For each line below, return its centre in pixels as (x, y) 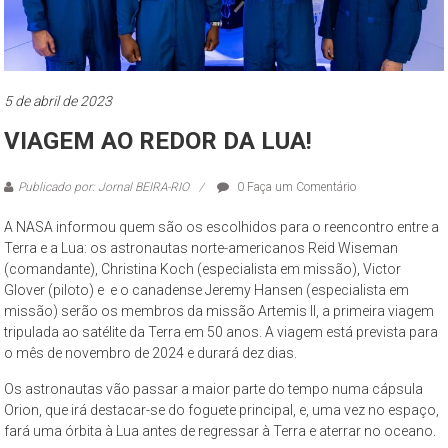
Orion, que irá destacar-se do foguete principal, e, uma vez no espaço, (222, 409)
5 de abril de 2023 (58, 100)
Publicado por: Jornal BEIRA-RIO (104, 186)
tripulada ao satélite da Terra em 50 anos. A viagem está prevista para (221, 331)
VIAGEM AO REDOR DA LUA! (158, 140)
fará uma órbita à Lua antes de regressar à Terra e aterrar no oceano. (220, 430)
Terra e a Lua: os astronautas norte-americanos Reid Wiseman (201, 247)
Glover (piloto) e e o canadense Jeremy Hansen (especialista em (207, 289)
